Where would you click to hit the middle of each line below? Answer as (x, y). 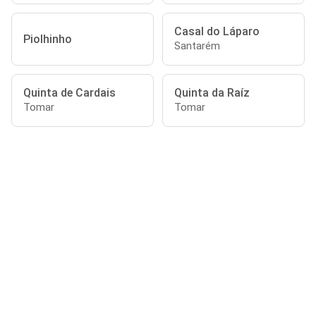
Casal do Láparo (217, 31)
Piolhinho (48, 39)
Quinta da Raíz (212, 93)
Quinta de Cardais (69, 93)
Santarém (197, 46)
